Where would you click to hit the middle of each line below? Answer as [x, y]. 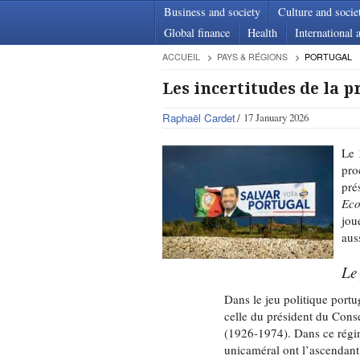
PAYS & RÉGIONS [252, 57]
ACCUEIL [181, 57]
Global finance [197, 33]
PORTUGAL [328, 57]
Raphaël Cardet [198, 118]
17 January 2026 [276, 117]
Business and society [212, 12]
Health [262, 33]
